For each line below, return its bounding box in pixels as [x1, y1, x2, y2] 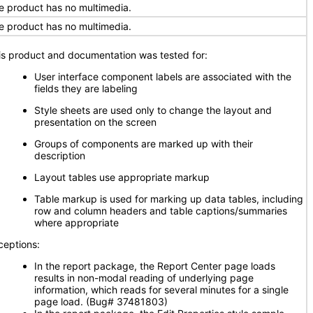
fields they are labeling [34, 82, 138, 94]
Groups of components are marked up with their [34, 138, 253, 150]
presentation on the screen [34, 116, 156, 128]
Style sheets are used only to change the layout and [34, 104, 272, 116]
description [34, 150, 85, 161]
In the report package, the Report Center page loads [34, 260, 275, 272]
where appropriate [34, 217, 119, 228]
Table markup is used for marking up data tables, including [34, 193, 303, 205]
